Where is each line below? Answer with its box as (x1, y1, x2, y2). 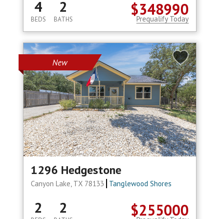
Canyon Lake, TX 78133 (30, 179, 106, 189)
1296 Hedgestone (30, 162, 121, 178)
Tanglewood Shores (109, 179, 172, 189)
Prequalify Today (136, 14, 189, 24)
